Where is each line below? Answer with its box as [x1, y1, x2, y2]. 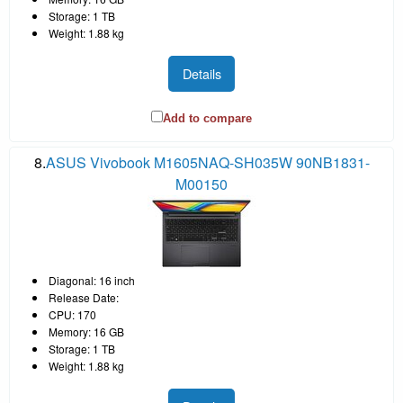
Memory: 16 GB [49, 324, 124, 340]
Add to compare [163, 112, 252, 126]
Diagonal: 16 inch [49, 273, 135, 289]
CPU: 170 [49, 307, 96, 323]
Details [182, 63, 221, 83]
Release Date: [49, 290, 119, 306]
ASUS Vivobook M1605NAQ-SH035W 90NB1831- [45, 152, 370, 174]
